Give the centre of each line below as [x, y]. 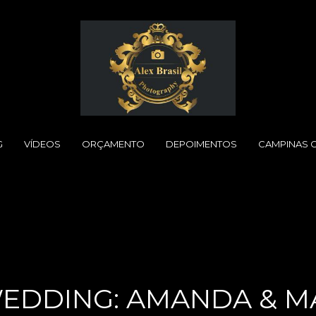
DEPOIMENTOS [201, 144]
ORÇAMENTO [113, 144]
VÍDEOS [42, 144]
